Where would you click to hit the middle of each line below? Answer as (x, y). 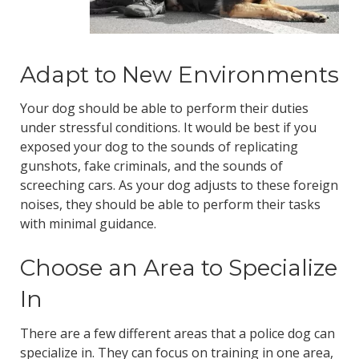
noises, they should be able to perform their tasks (170, 205)
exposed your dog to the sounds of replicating (159, 147)
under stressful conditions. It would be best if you (168, 128)
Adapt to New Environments (179, 74)
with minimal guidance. (88, 224)
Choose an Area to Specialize (178, 268)
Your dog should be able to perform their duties (164, 109)
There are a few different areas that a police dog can (177, 333)
